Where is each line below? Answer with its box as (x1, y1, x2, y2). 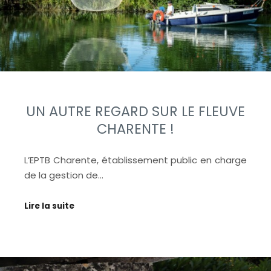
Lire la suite (24, 200, 74, 212)
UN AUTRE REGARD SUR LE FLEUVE (26, 101, 245, 121)
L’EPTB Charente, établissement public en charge (24, 153, 247, 166)
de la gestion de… (24, 168, 103, 181)
